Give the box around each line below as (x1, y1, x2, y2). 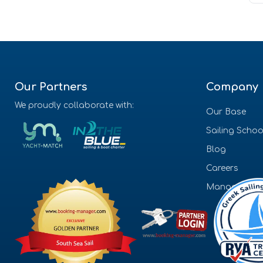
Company (205, 81, 258, 93)
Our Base (205, 107, 246, 116)
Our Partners (15, 81, 87, 93)
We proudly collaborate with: (15, 101, 134, 110)
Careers (205, 164, 238, 173)
